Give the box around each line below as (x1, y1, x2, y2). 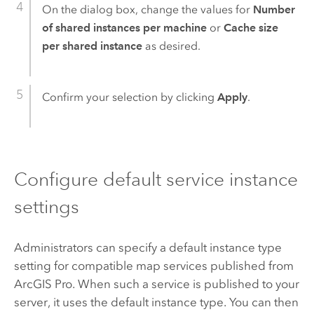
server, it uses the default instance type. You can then (13, 295, 299, 310)
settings (13, 195, 79, 219)
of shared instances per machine (41, 20, 207, 34)
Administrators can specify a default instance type (13, 240, 282, 255)
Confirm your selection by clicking (41, 90, 217, 104)
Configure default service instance (13, 168, 298, 191)
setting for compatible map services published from (13, 259, 294, 273)
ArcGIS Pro (13, 277, 72, 292)
